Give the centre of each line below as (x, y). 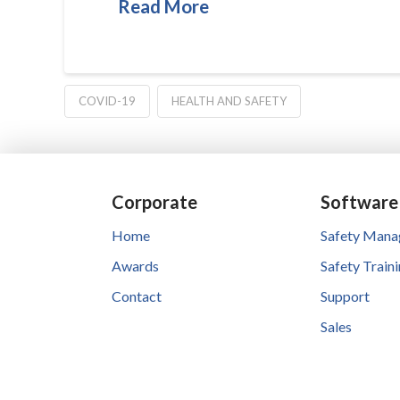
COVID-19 (107, 100)
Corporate (155, 201)
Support (345, 296)
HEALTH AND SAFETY (229, 100)
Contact (137, 296)
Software (359, 201)
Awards (136, 265)
